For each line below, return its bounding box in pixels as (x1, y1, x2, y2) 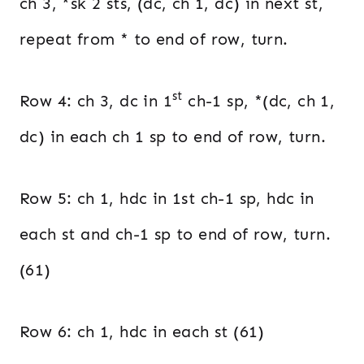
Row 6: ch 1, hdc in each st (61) (19, 321, 265, 341)
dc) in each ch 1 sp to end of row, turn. (19, 126, 326, 146)
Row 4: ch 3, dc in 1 (19, 90, 172, 110)
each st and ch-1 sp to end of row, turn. (19, 223, 331, 244)
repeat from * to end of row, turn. (19, 28, 288, 49)
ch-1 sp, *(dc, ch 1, (182, 90, 336, 110)
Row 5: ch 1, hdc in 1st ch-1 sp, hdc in (19, 188, 314, 208)
